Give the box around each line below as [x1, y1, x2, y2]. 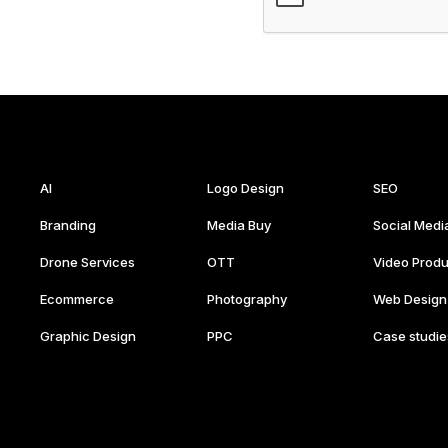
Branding [40, 217, 96, 233]
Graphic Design [40, 328, 136, 344]
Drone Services [40, 254, 135, 270]
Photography [206, 291, 287, 307]
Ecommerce [40, 291, 114, 307]
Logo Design [206, 180, 284, 196]
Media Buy [206, 217, 271, 233]
